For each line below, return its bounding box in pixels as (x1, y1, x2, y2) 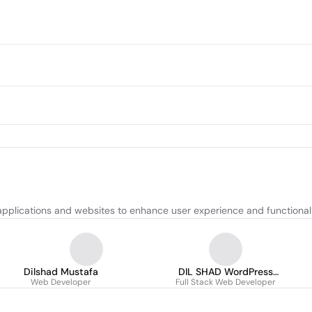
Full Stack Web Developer (175, 276, 276, 288)
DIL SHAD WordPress (178, 265, 273, 278)
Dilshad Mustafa (24, 265, 98, 278)
